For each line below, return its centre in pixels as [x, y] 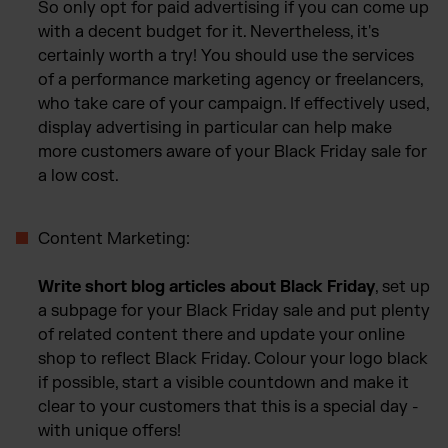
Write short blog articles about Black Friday [206, 286]
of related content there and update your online [221, 334]
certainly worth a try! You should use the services [226, 55]
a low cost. [78, 175]
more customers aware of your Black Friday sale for [232, 151]
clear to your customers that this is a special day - [228, 406]
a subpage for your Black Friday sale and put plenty [234, 310]
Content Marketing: [114, 238]
